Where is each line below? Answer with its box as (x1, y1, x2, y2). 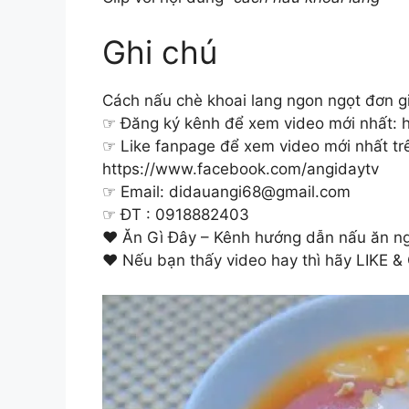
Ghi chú (102, 32, 217, 71)
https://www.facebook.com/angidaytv (102, 159, 379, 178)
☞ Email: (102, 182, 169, 201)
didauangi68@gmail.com (169, 182, 351, 201)
